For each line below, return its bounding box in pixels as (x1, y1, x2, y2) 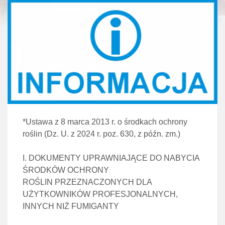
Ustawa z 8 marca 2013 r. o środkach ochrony (26, 118, 187, 126)
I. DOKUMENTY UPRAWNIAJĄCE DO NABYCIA (23, 154, 199, 162)
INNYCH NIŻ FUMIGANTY (23, 202, 119, 210)
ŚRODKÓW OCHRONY (23, 166, 109, 174)
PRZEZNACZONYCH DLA (55, 178, 152, 186)
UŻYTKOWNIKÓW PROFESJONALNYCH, (23, 190, 178, 198)
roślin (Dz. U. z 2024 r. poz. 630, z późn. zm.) (23, 130, 180, 138)
